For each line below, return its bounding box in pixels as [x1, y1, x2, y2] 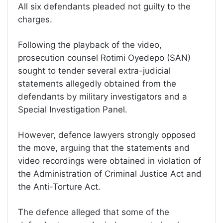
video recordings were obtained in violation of [18, 155, 201, 166]
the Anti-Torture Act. [18, 181, 101, 192]
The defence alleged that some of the [18, 207, 169, 217]
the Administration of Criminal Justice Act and [18, 168, 202, 179]
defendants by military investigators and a [18, 91, 187, 102]
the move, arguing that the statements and [18, 142, 190, 153]
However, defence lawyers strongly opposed [18, 129, 196, 140]
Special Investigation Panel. [18, 104, 127, 114]
